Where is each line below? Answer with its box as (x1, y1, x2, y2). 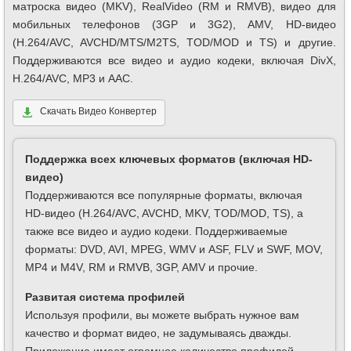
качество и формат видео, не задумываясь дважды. (25, 327, 291, 339)
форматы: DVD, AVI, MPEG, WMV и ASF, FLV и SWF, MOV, (25, 243, 323, 255)
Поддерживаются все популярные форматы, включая (25, 189, 302, 201)
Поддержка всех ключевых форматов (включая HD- (25, 153, 313, 165)
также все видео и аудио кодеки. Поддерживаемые (25, 225, 288, 237)
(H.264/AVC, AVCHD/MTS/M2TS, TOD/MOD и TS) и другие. (13, 36, 336, 49)
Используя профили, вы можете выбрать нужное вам (25, 309, 299, 321)
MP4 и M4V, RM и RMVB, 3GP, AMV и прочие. (25, 261, 258, 273)
